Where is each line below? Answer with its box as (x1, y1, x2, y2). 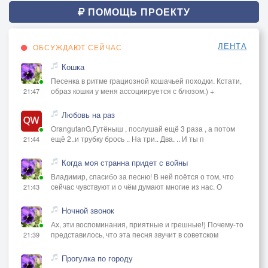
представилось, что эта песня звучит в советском (51, 229, 218, 239)
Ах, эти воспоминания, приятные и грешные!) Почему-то (51, 218, 243, 229)
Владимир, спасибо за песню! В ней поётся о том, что (51, 170, 234, 181)
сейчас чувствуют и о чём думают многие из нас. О (51, 181, 222, 191)
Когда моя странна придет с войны (62, 156, 188, 168)
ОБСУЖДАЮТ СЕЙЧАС (31, 41, 122, 52)
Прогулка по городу (62, 252, 133, 264)
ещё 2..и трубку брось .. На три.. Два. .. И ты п (51, 133, 204, 144)
